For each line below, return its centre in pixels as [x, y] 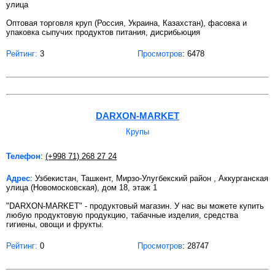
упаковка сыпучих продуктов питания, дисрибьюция [103, 33]
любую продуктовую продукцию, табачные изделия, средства [122, 215]
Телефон [23, 156]
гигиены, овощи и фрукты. [55, 224]
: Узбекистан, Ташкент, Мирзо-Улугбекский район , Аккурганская [149, 178]
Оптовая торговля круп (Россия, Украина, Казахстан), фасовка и [126, 23]
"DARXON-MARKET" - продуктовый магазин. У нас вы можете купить [135, 206]
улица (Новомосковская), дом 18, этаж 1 [82, 187]
